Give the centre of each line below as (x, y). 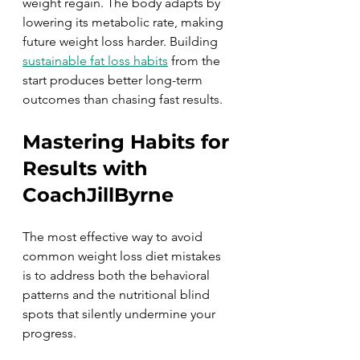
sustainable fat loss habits (95, 61)
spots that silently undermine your (121, 314)
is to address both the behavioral (118, 275)
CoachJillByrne (98, 195)
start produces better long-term (114, 80)
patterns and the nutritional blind (118, 295)
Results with (88, 168)
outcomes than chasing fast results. (123, 99)
